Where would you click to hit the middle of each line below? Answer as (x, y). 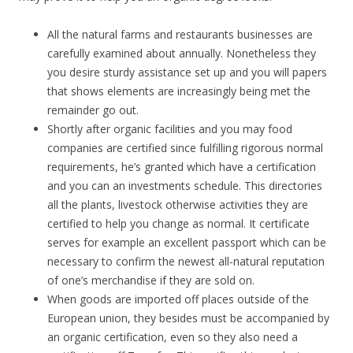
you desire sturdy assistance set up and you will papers (187, 72)
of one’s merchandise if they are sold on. (151, 280)
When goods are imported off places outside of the (178, 299)
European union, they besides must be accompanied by (188, 318)
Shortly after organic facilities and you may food (170, 129)
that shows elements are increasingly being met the (179, 91)
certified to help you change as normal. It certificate (178, 223)
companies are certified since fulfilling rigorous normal (185, 148)
